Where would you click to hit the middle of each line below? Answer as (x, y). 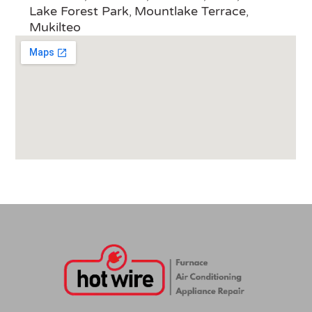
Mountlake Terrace (190, 11)
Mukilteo (55, 28)
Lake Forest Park (79, 11)
